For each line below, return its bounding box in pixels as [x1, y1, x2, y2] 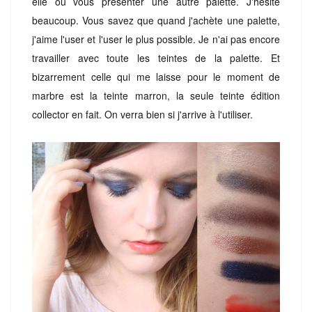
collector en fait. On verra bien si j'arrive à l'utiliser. [32, 107, 256, 121]
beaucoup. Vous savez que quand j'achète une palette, [32, 13, 280, 27]
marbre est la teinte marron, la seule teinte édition [32, 88, 280, 102]
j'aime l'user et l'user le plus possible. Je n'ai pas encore [32, 31, 280, 46]
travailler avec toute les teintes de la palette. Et [32, 50, 280, 65]
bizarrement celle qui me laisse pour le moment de [32, 69, 280, 84]
